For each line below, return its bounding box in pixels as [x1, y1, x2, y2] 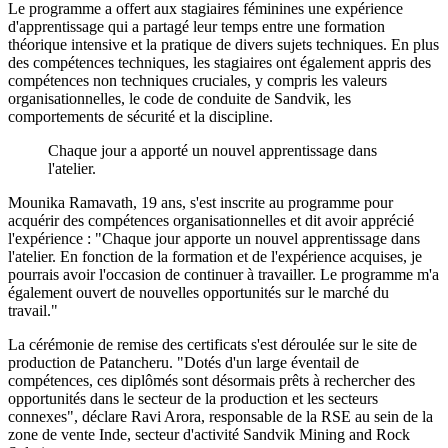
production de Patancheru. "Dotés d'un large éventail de [8, 354, 359, 372]
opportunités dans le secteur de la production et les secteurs [8, 390, 378, 408]
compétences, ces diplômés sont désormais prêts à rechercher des [8, 372, 415, 390]
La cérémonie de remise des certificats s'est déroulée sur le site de [8, 336, 417, 354]
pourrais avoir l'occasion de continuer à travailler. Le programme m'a [8, 266, 439, 284]
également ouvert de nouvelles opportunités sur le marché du [8, 284, 389, 302]
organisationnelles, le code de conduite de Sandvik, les [8, 90, 351, 108]
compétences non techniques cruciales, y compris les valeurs [8, 72, 387, 90]
